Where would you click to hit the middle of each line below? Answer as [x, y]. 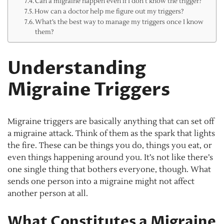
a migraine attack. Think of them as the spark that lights [111, 133]
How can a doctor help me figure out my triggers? [109, 12]
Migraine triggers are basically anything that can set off [111, 121]
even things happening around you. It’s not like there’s [110, 157]
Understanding [77, 68]
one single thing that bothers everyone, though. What [109, 169]
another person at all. [48, 193]
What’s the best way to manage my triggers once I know [119, 22]
